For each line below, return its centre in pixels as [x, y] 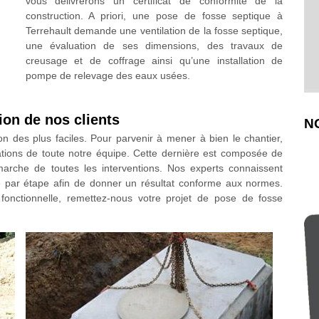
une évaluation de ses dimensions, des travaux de [154, 46]
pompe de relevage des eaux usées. [108, 75]
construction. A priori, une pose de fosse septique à [154, 16]
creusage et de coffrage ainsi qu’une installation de [154, 61]
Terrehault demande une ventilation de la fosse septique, [154, 31]
